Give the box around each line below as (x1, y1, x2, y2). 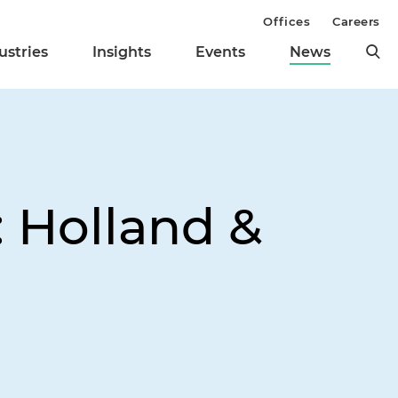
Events (195, 44, 245, 61)
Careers (332, 14, 380, 28)
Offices (263, 14, 311, 28)
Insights (92, 44, 151, 61)
